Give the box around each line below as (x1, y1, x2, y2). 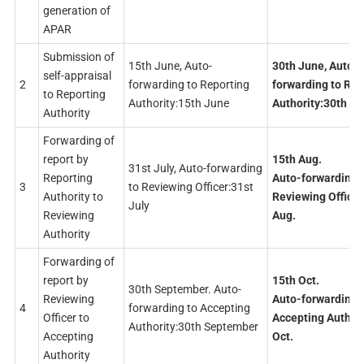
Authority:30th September (128, 319, 258, 333)
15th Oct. (271, 273, 319, 287)
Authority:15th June (128, 96, 229, 110)
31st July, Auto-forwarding (128, 161, 262, 175)
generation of (42, 3, 110, 17)
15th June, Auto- (128, 58, 212, 72)
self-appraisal (42, 68, 111, 82)
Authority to (42, 189, 103, 203)
